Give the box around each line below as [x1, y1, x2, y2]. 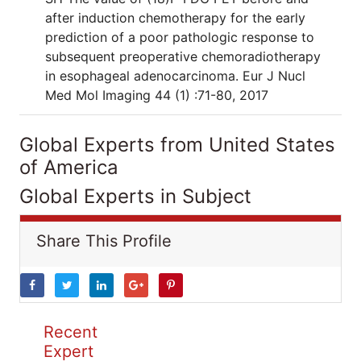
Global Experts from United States [19, 133, 335, 156]
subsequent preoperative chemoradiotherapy [45, 48, 321, 64]
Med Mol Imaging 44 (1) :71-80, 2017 [45, 87, 268, 103]
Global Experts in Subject [19, 185, 251, 208]
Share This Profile [36, 231, 172, 251]
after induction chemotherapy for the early [45, 10, 305, 26]
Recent [44, 322, 98, 342]
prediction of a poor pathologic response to [45, 29, 314, 45]
